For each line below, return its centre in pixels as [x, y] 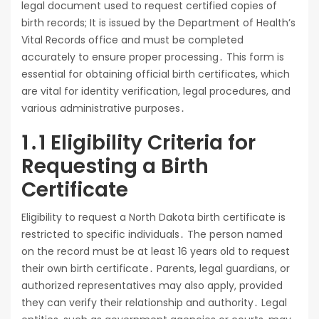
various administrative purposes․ [103, 109]
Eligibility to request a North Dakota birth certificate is [153, 218]
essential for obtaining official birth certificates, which [156, 74]
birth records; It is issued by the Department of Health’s [158, 23]
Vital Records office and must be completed [132, 40]
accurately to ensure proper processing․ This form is [153, 57]
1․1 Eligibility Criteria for [138, 143]
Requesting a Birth [115, 167]
